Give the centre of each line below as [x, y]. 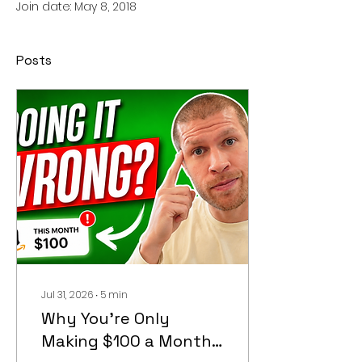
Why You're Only [105, 318]
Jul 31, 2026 [67, 295]
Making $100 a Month [126, 341]
